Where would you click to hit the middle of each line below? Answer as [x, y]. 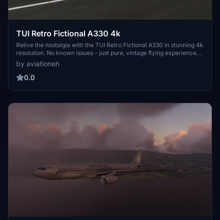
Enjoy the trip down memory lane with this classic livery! [94, 61]
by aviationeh [38, 64]
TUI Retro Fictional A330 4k [68, 34]
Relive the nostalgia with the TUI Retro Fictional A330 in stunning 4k [110, 45]
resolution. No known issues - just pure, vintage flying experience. [107, 53]
